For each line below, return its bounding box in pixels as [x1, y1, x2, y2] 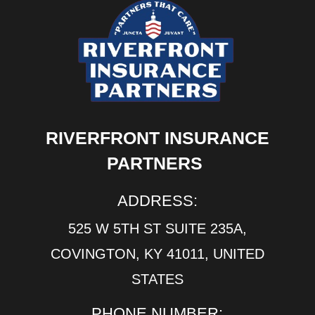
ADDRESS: [117, 191, 198, 210]
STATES [131, 271, 184, 287]
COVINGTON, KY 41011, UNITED [50, 245, 264, 262]
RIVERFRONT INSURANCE [45, 127, 269, 148]
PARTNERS [107, 153, 208, 173]
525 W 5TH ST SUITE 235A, [67, 220, 247, 236]
